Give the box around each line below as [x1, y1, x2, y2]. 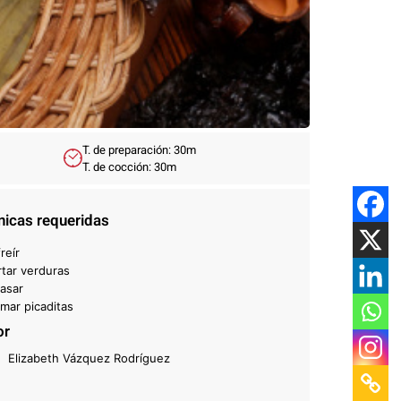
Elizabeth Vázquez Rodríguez [7, 350, 170, 365]
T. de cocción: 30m [82, 158, 176, 175]
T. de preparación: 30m [82, 141, 196, 158]
